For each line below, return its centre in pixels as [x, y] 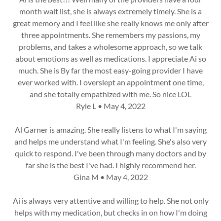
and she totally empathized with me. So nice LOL [110, 94]
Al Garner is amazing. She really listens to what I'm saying [110, 129]
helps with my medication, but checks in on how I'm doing [110, 212]
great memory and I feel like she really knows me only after [110, 23]
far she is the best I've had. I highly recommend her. [110, 165]
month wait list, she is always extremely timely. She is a [110, 11]
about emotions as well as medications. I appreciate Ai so [110, 58]
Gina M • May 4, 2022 [110, 177]
